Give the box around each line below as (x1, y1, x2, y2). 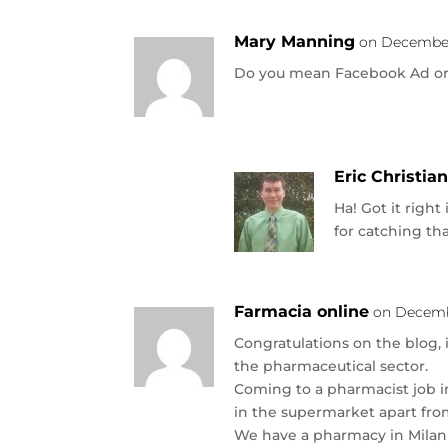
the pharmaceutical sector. (234, 356, 429, 375)
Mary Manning (234, 31, 356, 51)
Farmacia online (234, 301, 370, 321)
